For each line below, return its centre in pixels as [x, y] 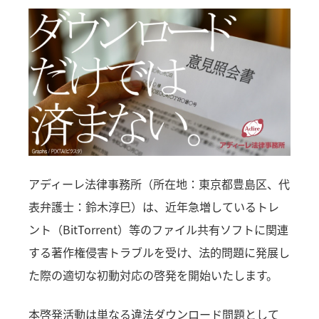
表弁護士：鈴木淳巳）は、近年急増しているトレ [154, 207]
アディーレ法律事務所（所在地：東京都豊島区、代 [159, 184]
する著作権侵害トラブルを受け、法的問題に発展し [159, 252]
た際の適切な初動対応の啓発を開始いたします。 [153, 275]
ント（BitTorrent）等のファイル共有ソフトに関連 [159, 230]
